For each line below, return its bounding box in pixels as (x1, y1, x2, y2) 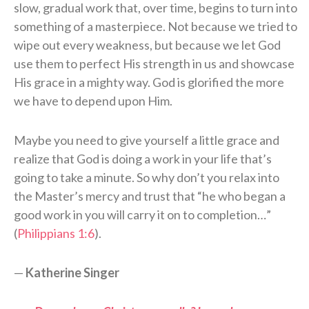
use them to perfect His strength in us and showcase (14, 56, 295, 72)
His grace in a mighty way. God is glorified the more (14, 74, 284, 90)
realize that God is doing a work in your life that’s (14, 151, 272, 167)
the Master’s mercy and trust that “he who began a (14, 188, 286, 204)
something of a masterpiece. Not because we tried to (14, 19, 297, 34)
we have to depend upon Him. (14, 93, 172, 109)
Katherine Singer (26, 265, 119, 281)
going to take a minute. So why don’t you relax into (14, 170, 279, 186)
